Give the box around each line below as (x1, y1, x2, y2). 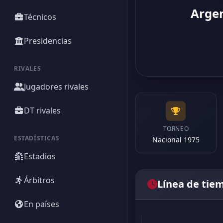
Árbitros (24, 175, 55, 186)
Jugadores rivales (24, 81, 89, 92)
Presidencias (24, 35, 72, 46)
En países (24, 199, 59, 210)
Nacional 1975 (152, 135, 200, 144)
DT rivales (24, 105, 61, 116)
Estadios (24, 151, 56, 162)
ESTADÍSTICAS (14, 134, 60, 142)
